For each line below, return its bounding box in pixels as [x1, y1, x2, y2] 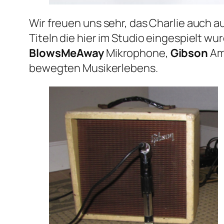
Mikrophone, [103, 45, 170, 60]
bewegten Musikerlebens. [29, 60, 158, 75]
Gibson [170, 45, 208, 60]
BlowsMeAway [29, 45, 104, 60]
